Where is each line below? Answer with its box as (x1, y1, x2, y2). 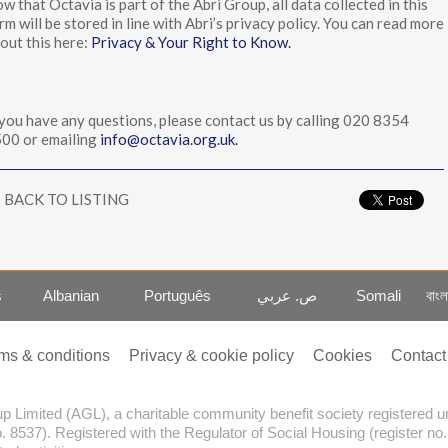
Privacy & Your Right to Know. (91, 32, 291, 51)
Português (143, 286, 211, 304)
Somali (355, 286, 401, 304)
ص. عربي (257, 286, 317, 304)
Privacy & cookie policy (129, 346, 294, 364)
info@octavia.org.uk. (100, 129, 238, 148)
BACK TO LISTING (4, 189, 129, 208)
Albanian (42, 286, 99, 304)
